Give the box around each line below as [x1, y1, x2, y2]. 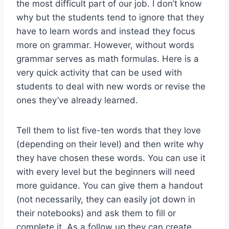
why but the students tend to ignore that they [16, 12, 204, 22]
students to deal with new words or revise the [16, 81, 205, 91]
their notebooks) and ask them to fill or [16, 208, 176, 218]
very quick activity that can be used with [16, 67, 182, 78]
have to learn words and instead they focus [16, 26, 195, 36]
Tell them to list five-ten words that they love [16, 125, 201, 135]
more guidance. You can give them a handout [16, 180, 203, 191]
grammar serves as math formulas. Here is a [16, 53, 199, 64]
